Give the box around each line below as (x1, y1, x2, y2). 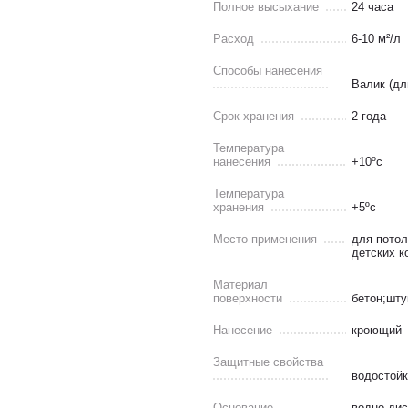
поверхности (213, 291, 282, 305)
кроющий (352, 323, 402, 337)
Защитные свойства (213, 355, 323, 369)
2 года (352, 109, 386, 123)
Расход (213, 32, 254, 46)
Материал (213, 278, 268, 291)
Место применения (213, 232, 317, 246)
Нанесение (213, 323, 272, 337)
